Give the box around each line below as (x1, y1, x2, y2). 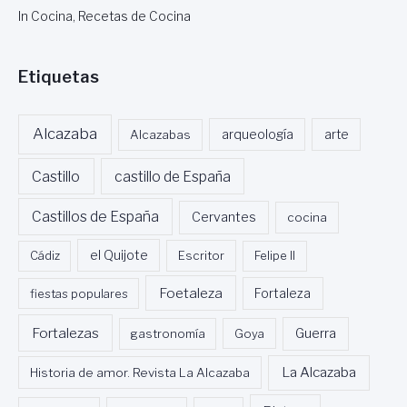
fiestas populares (29, 285, 128, 301)
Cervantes (191, 209, 256, 226)
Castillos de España (32, 208, 160, 226)
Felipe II (253, 248, 295, 263)
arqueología (221, 127, 293, 143)
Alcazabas (130, 127, 192, 143)
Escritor (178, 248, 225, 263)
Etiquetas (18, 65, 99, 86)
